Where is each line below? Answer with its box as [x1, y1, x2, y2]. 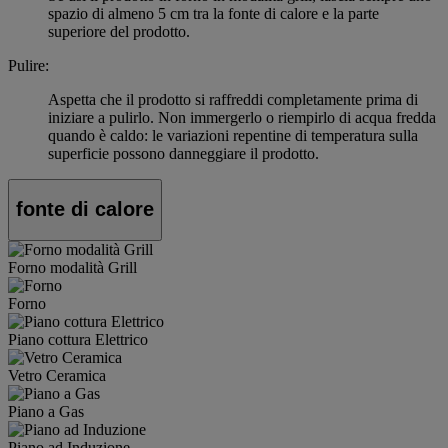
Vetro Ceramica [8, 366, 106, 384]
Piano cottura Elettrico [8, 330, 148, 348]
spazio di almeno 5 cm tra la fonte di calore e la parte [48, 4, 379, 22]
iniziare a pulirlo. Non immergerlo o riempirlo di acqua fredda [48, 108, 436, 126]
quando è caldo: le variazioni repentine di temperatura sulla [48, 126, 418, 144]
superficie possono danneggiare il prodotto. [48, 144, 319, 162]
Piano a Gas [8, 402, 84, 420]
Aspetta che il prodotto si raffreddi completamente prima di [48, 90, 418, 108]
